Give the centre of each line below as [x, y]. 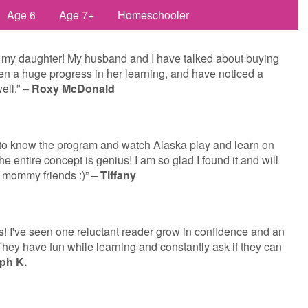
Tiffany [118, 175]
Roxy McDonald [73, 88]
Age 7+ [77, 15]
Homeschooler [153, 15]
